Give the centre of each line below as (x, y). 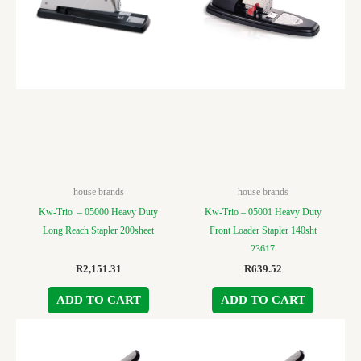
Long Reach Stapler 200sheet (98, 231)
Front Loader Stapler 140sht (263, 231)
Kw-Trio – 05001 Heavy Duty (263, 212)
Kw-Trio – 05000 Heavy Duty (98, 212)
